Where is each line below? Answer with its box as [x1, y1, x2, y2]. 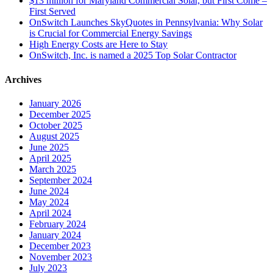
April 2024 [29, 207, 71, 218]
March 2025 [29, 163, 76, 174]
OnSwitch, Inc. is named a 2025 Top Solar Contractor [29, 50, 236, 61]
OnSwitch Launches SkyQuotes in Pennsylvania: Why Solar [29, 17, 263, 28]
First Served [29, 6, 76, 17]
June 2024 [29, 185, 69, 196]
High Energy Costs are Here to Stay [29, 39, 168, 50]
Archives [5, 74, 41, 85]
